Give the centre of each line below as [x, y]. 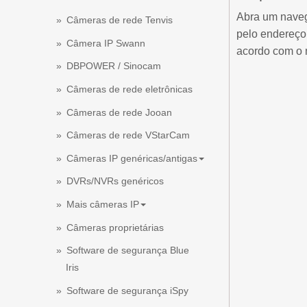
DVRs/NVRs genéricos [115, 181]
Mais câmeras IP [103, 205]
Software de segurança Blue [128, 250]
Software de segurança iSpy [127, 290]
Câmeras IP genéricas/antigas [132, 158]
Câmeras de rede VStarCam [128, 135]
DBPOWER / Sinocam [114, 66]
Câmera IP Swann [106, 43]
